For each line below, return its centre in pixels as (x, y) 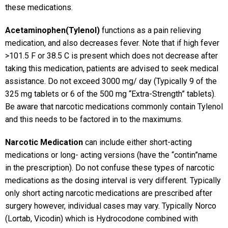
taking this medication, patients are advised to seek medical (112, 69)
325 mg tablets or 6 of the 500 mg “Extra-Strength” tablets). (110, 94)
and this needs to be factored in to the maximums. (94, 120)
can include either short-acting (138, 142)
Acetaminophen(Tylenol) (52, 31)
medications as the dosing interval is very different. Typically (113, 181)
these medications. (39, 8)
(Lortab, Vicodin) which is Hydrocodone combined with (102, 219)
